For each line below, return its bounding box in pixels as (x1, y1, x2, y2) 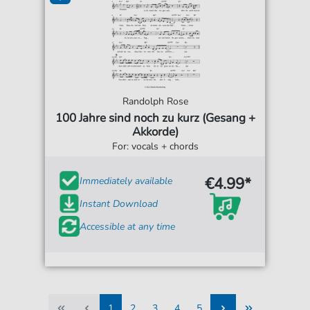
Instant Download (80, 197, 158, 210)
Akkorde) (131, 124, 179, 140)
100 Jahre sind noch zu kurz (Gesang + (55, 110, 255, 127)
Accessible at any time (80, 219, 176, 233)
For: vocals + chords (111, 140, 199, 154)
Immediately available (80, 174, 173, 188)
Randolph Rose (122, 95, 188, 109)
